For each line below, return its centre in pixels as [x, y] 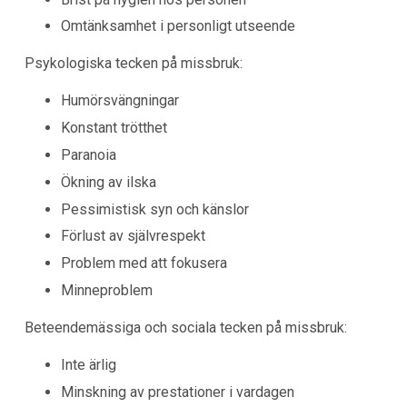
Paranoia [88, 154]
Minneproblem [106, 290]
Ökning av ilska [108, 182]
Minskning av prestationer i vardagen [177, 392]
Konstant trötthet [114, 128]
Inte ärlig [88, 364]
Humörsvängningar [119, 101]
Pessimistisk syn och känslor [154, 209]
